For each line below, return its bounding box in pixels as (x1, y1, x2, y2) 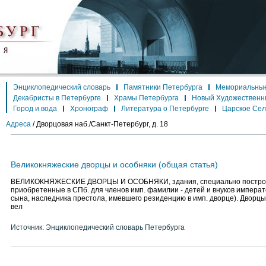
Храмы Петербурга (114, 94, 179, 102)
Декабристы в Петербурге (13, 94, 101, 102)
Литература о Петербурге (121, 104, 209, 113)
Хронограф (70, 104, 108, 113)
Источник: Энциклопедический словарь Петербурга (11, 223, 185, 232)
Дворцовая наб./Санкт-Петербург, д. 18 (36, 120, 168, 128)
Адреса (6, 120, 31, 128)
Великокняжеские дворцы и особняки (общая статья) (11, 160, 218, 169)
